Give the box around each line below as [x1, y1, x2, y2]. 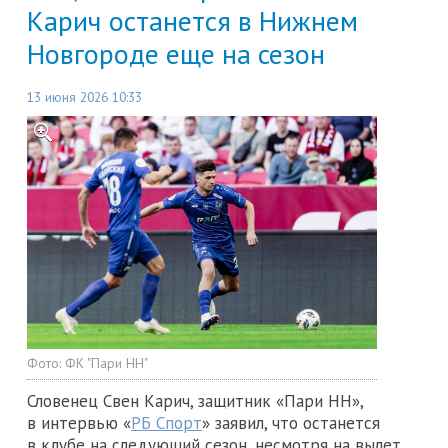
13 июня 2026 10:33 [27, 88, 142, 107]
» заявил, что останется [202, 412, 380, 435]
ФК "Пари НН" [65, 354, 148, 373]
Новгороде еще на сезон [27, 34, 325, 72]
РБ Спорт [131, 412, 202, 435]
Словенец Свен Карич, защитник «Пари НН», [27, 390, 363, 413]
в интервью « [27, 412, 131, 435]
